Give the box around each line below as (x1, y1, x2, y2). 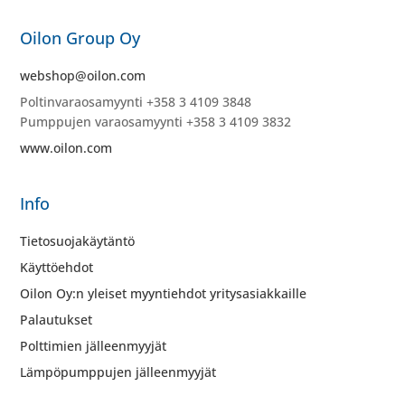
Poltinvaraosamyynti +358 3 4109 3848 (20, 92, 252, 110)
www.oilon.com (20, 138, 113, 156)
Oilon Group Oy (20, 26, 141, 49)
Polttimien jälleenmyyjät (20, 336, 167, 354)
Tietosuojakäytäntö (20, 231, 136, 250)
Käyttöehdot (20, 258, 94, 276)
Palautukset (20, 310, 93, 328)
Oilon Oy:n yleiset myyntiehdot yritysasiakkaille (20, 284, 307, 302)
